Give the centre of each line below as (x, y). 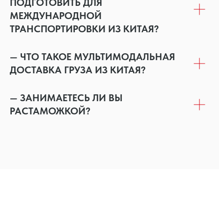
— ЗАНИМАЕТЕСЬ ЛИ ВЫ (66, 98)
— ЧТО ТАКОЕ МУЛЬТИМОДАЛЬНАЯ (92, 57)
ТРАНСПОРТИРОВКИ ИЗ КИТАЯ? (84, 29)
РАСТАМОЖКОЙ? (50, 111)
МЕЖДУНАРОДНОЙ (56, 16)
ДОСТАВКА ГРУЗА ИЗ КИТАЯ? (78, 70)
